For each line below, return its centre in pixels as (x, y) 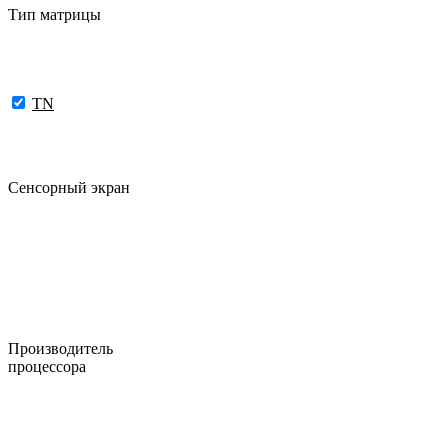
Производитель (60, 348)
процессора (47, 366)
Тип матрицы (54, 15)
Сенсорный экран (69, 187)
